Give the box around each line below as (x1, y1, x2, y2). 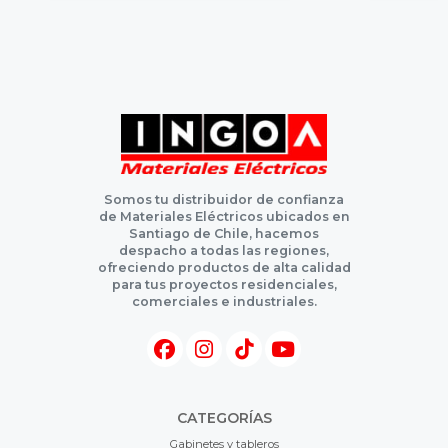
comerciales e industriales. (131, 294, 317, 310)
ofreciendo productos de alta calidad (97, 260, 351, 276)
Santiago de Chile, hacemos (129, 226, 319, 242)
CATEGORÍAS (176, 409, 272, 428)
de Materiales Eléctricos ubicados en (98, 209, 350, 225)
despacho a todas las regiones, (119, 243, 329, 259)
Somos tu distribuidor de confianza (104, 192, 344, 208)
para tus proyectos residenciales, (111, 277, 337, 293)
